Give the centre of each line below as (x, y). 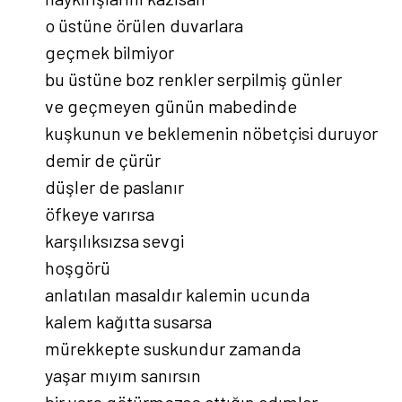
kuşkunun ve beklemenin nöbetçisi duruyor (211, 132)
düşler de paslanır (114, 186)
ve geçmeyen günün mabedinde (171, 105)
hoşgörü (78, 267)
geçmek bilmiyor (109, 52)
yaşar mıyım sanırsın (123, 375)
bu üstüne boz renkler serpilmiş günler (193, 79)
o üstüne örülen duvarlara (144, 25)
